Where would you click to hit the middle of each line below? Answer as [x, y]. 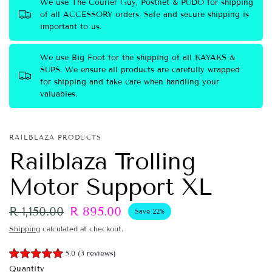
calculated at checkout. [82, 228]
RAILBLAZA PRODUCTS [55, 137]
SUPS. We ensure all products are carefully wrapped [140, 70]
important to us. [71, 26]
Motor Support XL [110, 187]
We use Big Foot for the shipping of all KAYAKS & [138, 57]
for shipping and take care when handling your [130, 82]
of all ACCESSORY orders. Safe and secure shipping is [144, 14]
